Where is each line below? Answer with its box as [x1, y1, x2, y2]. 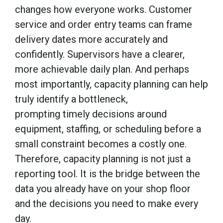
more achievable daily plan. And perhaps [15, 63, 189, 75]
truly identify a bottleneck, [15, 93, 128, 105]
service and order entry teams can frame [15, 18, 192, 30]
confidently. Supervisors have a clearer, [15, 48, 185, 60]
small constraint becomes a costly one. [15, 137, 187, 150]
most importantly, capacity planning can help [15, 78, 208, 90]
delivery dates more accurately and [15, 33, 168, 45]
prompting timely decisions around [15, 108, 167, 120]
